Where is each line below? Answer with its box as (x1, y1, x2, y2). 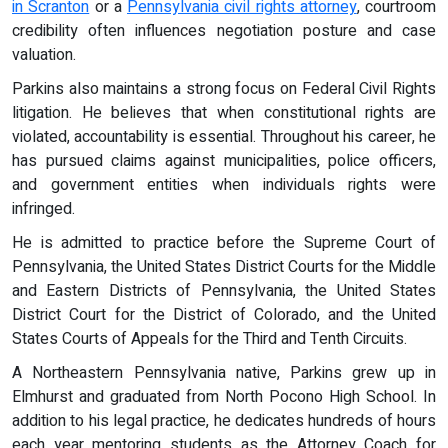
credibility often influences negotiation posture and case (12, 18, 436, 43)
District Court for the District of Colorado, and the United (12, 302, 436, 327)
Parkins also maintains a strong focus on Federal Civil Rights (12, 76, 436, 101)
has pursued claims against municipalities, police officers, (12, 148, 436, 173)
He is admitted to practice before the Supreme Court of (12, 230, 436, 255)
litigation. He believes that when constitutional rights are (12, 100, 436, 125)
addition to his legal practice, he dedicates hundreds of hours (12, 408, 436, 433)
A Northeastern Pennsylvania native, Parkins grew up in (12, 360, 436, 385)
